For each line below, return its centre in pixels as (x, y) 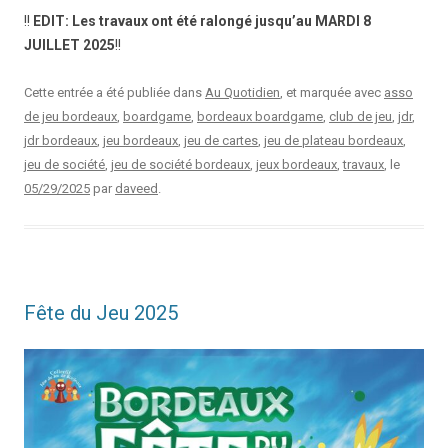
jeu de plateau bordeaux (333, 140)
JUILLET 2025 (69, 44)
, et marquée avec (332, 92)
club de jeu (360, 116)
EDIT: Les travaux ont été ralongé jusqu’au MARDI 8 (202, 20)
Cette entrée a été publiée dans (114, 92)
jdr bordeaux (60, 140)
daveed (136, 188)
